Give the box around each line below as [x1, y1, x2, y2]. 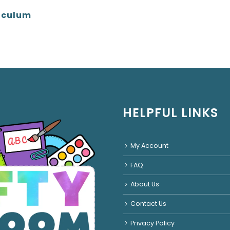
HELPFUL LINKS [123, 104, 218, 122]
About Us [130, 180, 159, 189]
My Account [130, 141, 168, 150]
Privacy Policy [130, 218, 175, 227]
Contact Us [130, 199, 166, 208]
